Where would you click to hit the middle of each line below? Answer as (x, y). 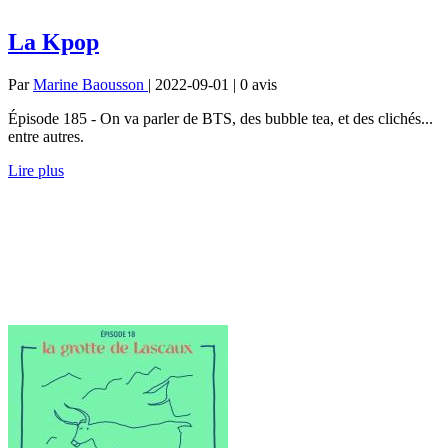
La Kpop (53, 41)
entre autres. (46, 136)
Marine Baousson (90, 84)
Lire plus (36, 170)
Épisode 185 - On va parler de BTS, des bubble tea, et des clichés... (220, 118)
